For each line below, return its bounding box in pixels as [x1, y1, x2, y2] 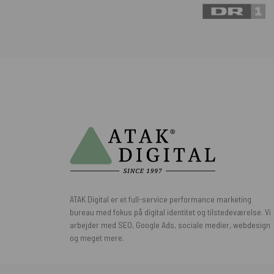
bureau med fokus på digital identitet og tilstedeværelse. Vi [70, 207, 271, 217]
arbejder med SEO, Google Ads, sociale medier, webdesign [70, 220, 270, 230]
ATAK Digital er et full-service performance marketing [70, 194, 251, 204]
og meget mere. [70, 232, 124, 243]
